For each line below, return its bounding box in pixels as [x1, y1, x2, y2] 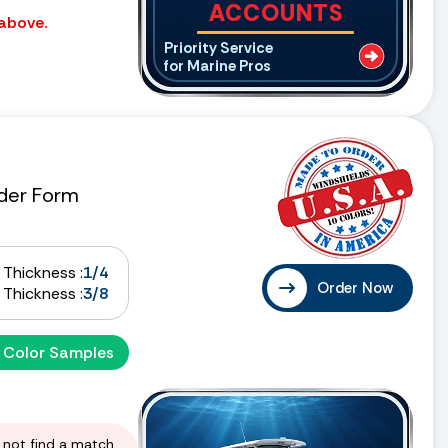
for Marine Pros [164, 55, 271, 76]
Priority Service [164, 37, 273, 58]
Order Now [317, 277, 393, 298]
